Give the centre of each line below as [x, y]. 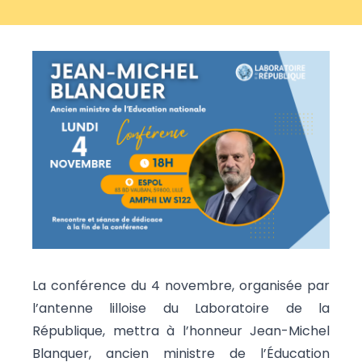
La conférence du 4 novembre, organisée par [181, 286]
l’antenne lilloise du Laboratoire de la [181, 309]
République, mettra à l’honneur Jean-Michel [181, 331]
